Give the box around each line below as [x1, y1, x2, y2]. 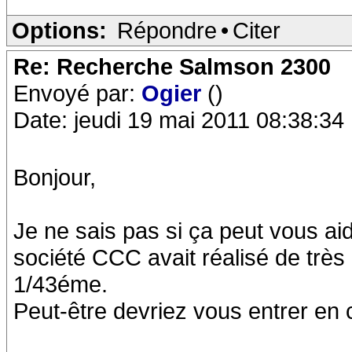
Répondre [117, 17, 217, 43]
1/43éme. [13, 271, 108, 297]
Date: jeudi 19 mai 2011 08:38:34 [13, 107, 344, 133]
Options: [12, 17, 107, 43]
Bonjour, [13, 164, 96, 190]
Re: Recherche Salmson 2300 [13, 53, 331, 79]
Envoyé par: [13, 80, 141, 106]
